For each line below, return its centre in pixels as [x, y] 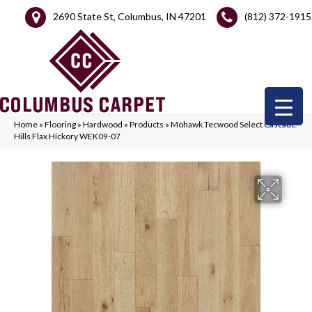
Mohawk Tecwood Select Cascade [233, 124]
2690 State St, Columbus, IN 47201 [130, 16]
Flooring [60, 124]
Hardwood [103, 124]
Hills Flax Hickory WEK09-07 [67, 136]
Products [147, 124]
